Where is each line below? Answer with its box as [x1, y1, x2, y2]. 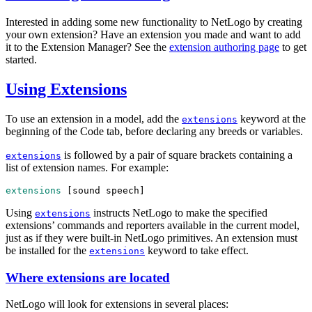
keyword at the [237, 113, 306, 125]
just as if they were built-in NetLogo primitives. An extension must [6, 232, 297, 244]
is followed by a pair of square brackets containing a [61, 149, 292, 162]
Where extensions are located [6, 270, 170, 285]
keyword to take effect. [145, 244, 249, 257]
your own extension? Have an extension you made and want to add [6, 29, 301, 41]
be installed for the [6, 244, 89, 257]
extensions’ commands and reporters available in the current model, [6, 219, 299, 232]
